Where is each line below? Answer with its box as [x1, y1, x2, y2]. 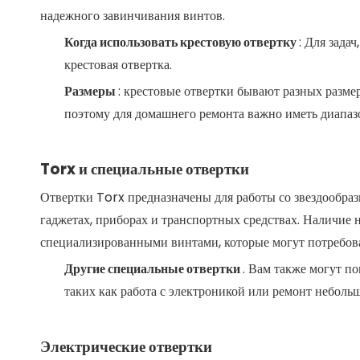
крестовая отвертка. [64, 55, 172, 74]
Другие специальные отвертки [64, 260, 243, 278]
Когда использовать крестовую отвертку [64, 33, 299, 51]
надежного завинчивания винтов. [40, 6, 225, 25]
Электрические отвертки [40, 336, 212, 358]
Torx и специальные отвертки [40, 158, 249, 180]
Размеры [64, 82, 118, 100]
